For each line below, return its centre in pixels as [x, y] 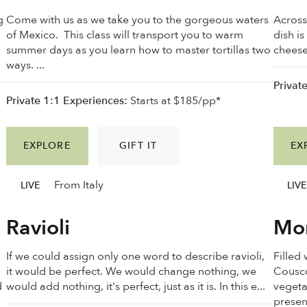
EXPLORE [47, 146]
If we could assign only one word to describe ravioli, [135, 257]
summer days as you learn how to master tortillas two [138, 50]
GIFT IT [138, 146]
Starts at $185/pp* [174, 101]
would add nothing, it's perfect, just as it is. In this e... [135, 287]
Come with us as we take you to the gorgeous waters [137, 20]
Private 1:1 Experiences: [66, 101]
